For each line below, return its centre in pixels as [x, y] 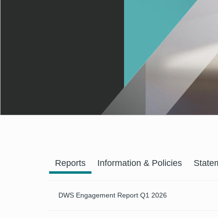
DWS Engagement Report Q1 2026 [114, 195]
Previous [52, 158]
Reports [70, 163]
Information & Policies [139, 163]
